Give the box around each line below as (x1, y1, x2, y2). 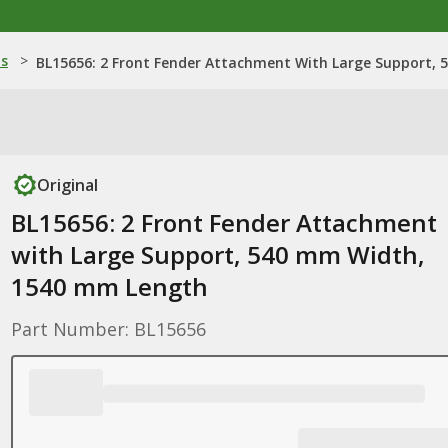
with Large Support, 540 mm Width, (10, 238, 425, 271)
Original (36, 174, 98, 196)
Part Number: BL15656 (10, 317, 206, 341)
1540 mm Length (10, 270, 208, 303)
